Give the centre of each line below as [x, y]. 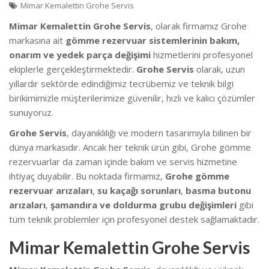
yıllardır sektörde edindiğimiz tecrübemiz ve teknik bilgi [121, 83]
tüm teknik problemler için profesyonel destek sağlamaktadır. [134, 219]
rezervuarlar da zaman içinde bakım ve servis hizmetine [123, 161]
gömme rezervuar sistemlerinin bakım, [153, 40]
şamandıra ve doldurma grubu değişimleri [144, 204]
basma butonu [218, 190]
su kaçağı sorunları [139, 190]
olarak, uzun [219, 69]
